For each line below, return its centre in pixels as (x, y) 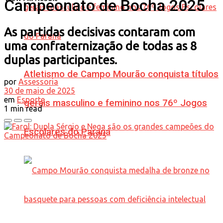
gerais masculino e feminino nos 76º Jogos (115, 103)
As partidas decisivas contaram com (100, 32)
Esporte (31, 99)
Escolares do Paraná (67, 132)
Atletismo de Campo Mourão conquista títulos (121, 74)
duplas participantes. (60, 60)
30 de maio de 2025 (40, 90)
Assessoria (38, 81)
